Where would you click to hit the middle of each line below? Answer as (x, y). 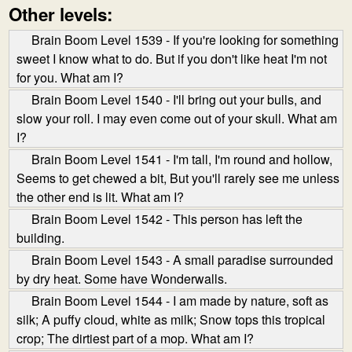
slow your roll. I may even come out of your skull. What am (177, 118)
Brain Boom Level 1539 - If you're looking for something (185, 40)
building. (40, 238)
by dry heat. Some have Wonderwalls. (122, 279)
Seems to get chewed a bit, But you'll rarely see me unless (178, 178)
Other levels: (60, 14)
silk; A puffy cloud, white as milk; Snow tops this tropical (171, 319)
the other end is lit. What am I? (100, 197)
